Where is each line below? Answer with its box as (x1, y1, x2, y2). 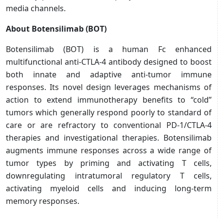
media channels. (6, 2, 66, 14)
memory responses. (6, 195, 79, 206)
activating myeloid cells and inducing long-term (6, 182, 212, 194)
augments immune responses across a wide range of (6, 145, 212, 156)
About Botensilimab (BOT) (6, 23, 107, 34)
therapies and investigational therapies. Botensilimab (6, 132, 212, 143)
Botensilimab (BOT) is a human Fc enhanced (6, 43, 212, 54)
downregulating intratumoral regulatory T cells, (6, 170, 212, 181)
